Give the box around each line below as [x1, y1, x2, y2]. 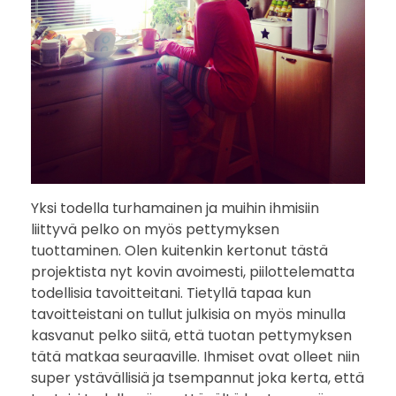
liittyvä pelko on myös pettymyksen [31, 218, 279, 240]
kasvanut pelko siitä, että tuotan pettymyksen [31, 324, 352, 346]
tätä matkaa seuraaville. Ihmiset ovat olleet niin [31, 346, 360, 367]
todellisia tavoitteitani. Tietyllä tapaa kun [31, 282, 311, 303]
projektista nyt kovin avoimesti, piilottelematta [31, 261, 354, 282]
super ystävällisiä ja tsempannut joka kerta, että [31, 367, 364, 388]
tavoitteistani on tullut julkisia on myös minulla [31, 303, 346, 324]
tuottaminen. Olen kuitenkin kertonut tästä [31, 240, 328, 261]
